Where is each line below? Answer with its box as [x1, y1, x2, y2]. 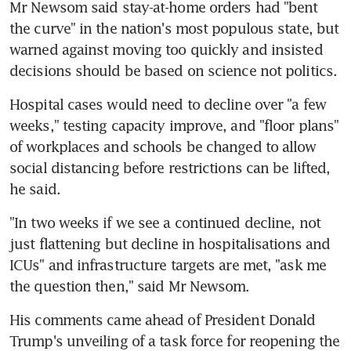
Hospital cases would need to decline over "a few [9, 95, 326, 113]
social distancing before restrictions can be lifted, [9, 158, 331, 176]
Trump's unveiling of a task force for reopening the [9, 331, 340, 349]
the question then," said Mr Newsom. [9, 277, 250, 295]
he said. [9, 179, 60, 197]
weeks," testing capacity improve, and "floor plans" [9, 116, 339, 134]
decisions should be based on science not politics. [9, 61, 338, 79]
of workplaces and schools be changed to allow [9, 137, 317, 155]
